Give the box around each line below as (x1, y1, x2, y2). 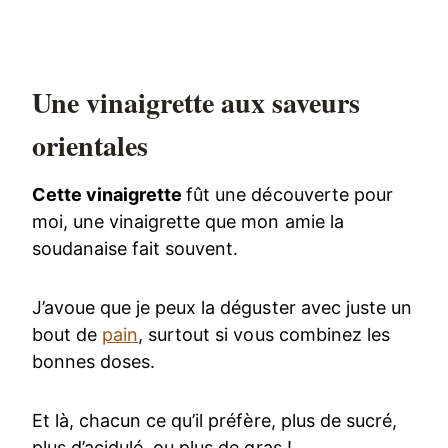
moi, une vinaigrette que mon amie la (32, 211, 344, 233)
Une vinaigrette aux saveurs (32, 82, 361, 124)
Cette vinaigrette (32, 184, 187, 206)
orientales (32, 125, 149, 167)
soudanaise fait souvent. (32, 238, 239, 260)
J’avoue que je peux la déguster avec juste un (32, 297, 412, 319)
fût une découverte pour (186, 184, 393, 206)
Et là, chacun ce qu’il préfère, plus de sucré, (32, 410, 397, 432)
